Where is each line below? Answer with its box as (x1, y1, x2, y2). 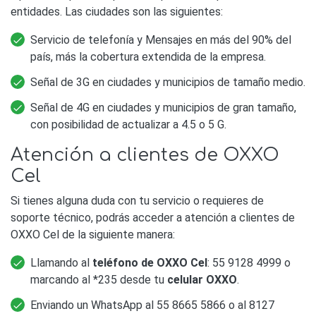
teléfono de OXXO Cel (92, 255, 207, 269)
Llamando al (30, 255, 92, 269)
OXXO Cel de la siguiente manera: (11, 227, 175, 241)
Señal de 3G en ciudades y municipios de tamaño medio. (30, 75, 305, 89)
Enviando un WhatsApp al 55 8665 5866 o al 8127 (30, 298, 274, 312)
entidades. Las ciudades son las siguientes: (11, 4, 223, 18)
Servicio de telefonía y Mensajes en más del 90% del (30, 32, 291, 47)
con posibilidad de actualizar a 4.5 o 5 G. (30, 117, 226, 131)
